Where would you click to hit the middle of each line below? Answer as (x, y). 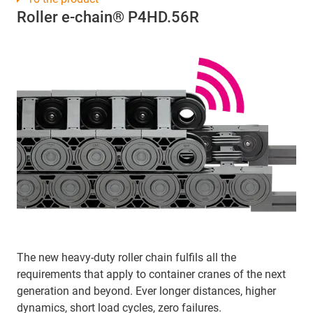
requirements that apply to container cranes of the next (151, 274)
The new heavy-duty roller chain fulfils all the (126, 257)
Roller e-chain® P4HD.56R (108, 17)
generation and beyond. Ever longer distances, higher (146, 291)
